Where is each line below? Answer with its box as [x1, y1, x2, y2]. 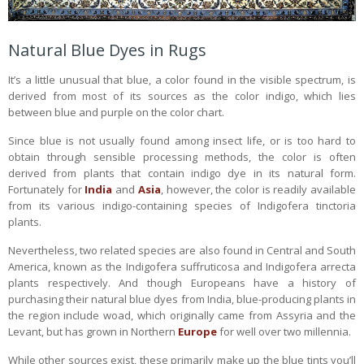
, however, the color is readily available [160, 181, 357, 197]
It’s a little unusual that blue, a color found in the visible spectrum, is [8, 71, 356, 87]
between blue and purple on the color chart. [8, 104, 224, 119]
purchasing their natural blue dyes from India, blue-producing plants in [8, 291, 356, 306]
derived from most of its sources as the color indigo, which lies [8, 88, 356, 103]
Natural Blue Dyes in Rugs [8, 38, 206, 61]
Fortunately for [8, 181, 85, 197]
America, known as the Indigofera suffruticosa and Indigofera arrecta [8, 258, 356, 274]
